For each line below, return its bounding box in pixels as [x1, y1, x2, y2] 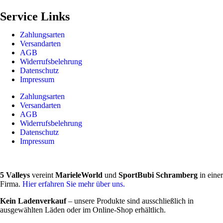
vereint [30, 170, 53, 179]
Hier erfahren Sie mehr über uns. [22, 179, 125, 188]
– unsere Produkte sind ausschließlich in [66, 196, 194, 205]
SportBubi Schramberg [118, 170, 198, 179]
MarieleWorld [53, 170, 103, 179]
